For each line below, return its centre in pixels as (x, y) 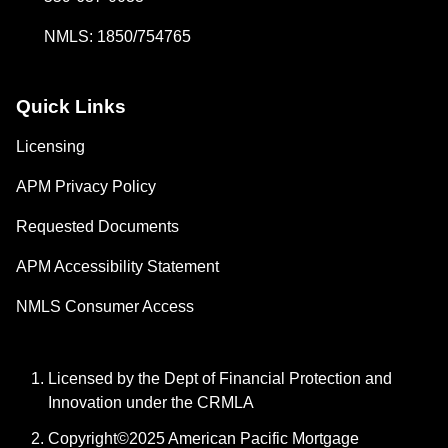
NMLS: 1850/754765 (117, 37)
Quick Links (71, 107)
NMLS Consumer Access (105, 307)
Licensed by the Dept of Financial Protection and (220, 379)
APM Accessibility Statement (117, 267)
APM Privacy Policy (86, 187)
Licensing (50, 147)
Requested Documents (97, 227)
